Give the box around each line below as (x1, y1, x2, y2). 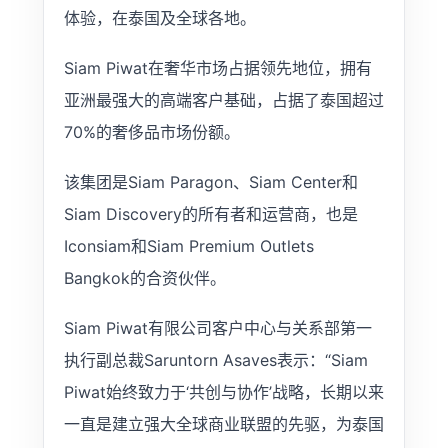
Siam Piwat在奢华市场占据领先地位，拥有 (63, 57, 372, 78)
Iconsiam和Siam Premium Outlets (63, 235, 314, 256)
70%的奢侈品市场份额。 (63, 121, 240, 142)
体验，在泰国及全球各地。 (63, 7, 256, 28)
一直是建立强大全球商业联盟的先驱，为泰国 (63, 413, 384, 434)
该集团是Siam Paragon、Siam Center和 (63, 171, 358, 192)
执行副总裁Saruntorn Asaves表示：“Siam (63, 349, 368, 370)
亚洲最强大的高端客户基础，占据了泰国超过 (63, 89, 384, 110)
